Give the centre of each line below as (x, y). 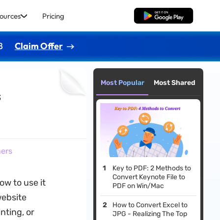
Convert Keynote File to (149, 177)
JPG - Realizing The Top (150, 214)
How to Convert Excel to (150, 205)
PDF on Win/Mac (138, 186)
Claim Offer (39, 46)
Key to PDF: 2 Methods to (152, 168)
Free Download (164, 16)
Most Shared (174, 83)
